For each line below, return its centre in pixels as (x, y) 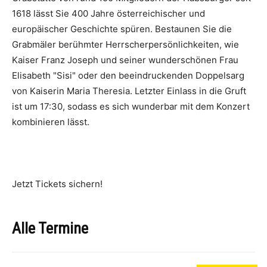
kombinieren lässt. (51, 122)
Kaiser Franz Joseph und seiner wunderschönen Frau (125, 60)
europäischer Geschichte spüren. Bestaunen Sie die (122, 29)
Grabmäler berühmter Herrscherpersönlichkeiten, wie (125, 44)
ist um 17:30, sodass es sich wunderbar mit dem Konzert (131, 106)
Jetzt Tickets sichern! (57, 184)
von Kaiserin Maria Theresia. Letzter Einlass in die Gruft (129, 91)
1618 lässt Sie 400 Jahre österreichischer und (108, 13)
